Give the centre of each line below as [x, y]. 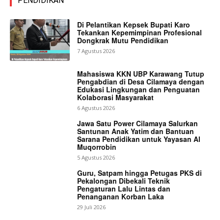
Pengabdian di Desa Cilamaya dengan [141, 82]
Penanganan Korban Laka [121, 196]
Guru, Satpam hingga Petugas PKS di [140, 173]
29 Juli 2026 [92, 207]
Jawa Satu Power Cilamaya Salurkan [138, 123]
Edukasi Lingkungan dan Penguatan [139, 90]
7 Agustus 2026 [96, 51]
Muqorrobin [97, 147]
